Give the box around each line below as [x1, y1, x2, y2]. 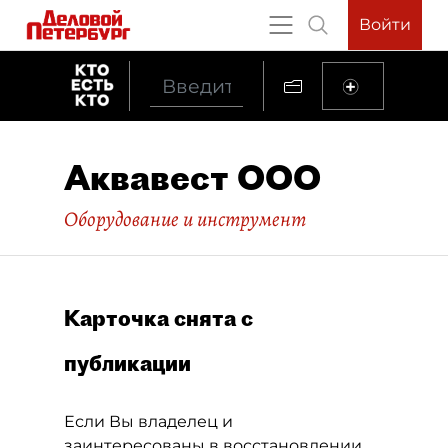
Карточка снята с [64, 305, 253, 331]
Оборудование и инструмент [64, 205, 306, 233]
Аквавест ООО [64, 156, 321, 199]
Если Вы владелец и [64, 412, 233, 431]
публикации [64, 350, 191, 376]
